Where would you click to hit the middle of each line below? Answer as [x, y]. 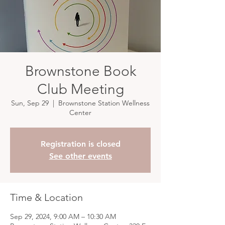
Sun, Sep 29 [30, 103]
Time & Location [46, 197]
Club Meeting [80, 89]
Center [80, 113]
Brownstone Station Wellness [104, 103]
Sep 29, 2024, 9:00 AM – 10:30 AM [63, 216]
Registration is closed [80, 144]
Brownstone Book [80, 71]
